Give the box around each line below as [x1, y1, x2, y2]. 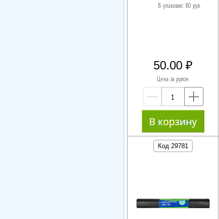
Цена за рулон [157, 75, 189, 84]
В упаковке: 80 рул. [157, 1, 200, 10]
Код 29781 [157, 142, 188, 150]
